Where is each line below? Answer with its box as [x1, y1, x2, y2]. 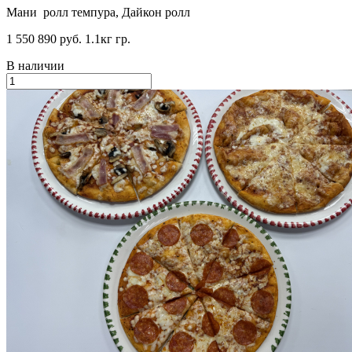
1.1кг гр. [85, 31, 130, 46]
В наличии [6, 58, 64, 72]
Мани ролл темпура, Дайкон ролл [6, 5, 190, 19]
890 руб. [38, 31, 82, 46]
